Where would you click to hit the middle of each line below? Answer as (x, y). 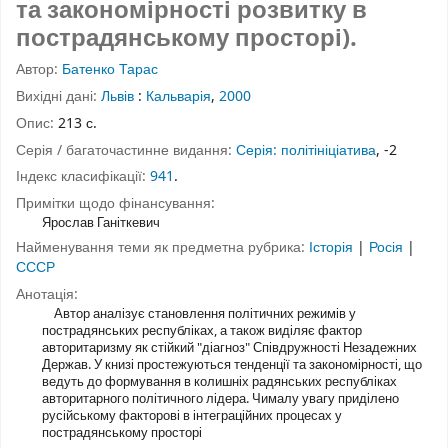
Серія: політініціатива (306, 150)
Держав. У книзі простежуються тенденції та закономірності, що (231, 364)
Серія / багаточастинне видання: (126, 150)
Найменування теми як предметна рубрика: (162, 247)
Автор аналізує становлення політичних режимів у (198, 313)
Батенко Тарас (110, 70)
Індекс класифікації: (83, 177)
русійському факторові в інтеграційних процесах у (191, 415)
